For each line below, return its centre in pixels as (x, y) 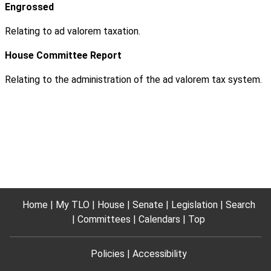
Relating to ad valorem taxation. (73, 31)
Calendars (159, 219)
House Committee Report (63, 56)
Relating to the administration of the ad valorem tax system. (133, 80)
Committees (104, 219)
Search (240, 205)
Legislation (194, 205)
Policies (107, 254)
